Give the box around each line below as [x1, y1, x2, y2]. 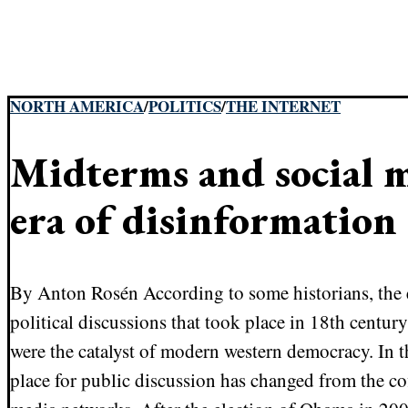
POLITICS [148, 94, 221, 117]
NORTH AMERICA [10, 94, 144, 117]
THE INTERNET [226, 94, 341, 117]
